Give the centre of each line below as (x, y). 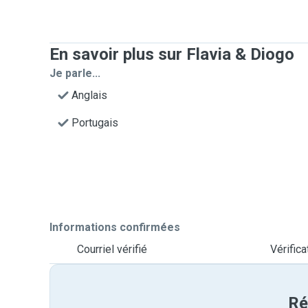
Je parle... (75, 73)
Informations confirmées (115, 227)
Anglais (89, 95)
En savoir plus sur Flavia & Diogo (172, 54)
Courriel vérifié (112, 249)
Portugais (95, 123)
